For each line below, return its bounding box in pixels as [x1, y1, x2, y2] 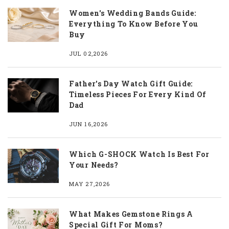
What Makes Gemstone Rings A [69, 209, 193, 219]
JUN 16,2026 [69, 120, 108, 128]
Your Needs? [69, 160, 119, 170]
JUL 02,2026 [69, 50, 108, 58]
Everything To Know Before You [69, 19, 198, 29]
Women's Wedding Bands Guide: [69, 8, 196, 18]
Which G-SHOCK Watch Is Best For [69, 149, 210, 159]
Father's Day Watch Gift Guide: [69, 79, 193, 89]
